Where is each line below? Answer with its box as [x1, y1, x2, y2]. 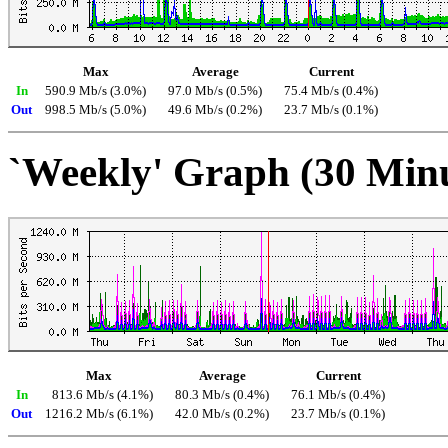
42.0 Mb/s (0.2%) [175, 406, 269, 421]
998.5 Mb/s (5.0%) [45, 102, 146, 117]
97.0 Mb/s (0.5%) [168, 83, 262, 98]
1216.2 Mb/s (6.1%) [45, 406, 153, 421]
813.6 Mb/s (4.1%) [52, 387, 153, 402]
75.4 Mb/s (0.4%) [284, 83, 378, 98]
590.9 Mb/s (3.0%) [45, 83, 146, 98]
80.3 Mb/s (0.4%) [175, 387, 269, 402]
